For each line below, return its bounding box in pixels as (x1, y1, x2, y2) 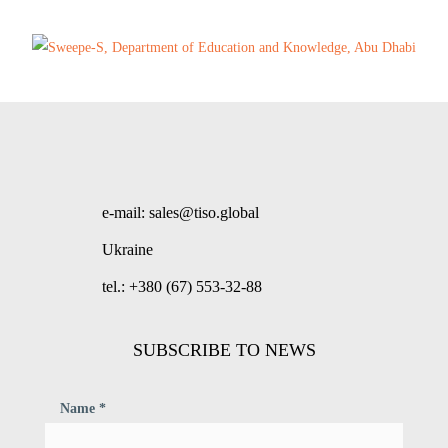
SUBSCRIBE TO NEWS (132, 340, 316, 360)
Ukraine (102, 241, 153, 258)
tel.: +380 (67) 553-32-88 (102, 278, 262, 295)
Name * (60, 401, 106, 416)
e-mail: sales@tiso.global (102, 204, 259, 221)
